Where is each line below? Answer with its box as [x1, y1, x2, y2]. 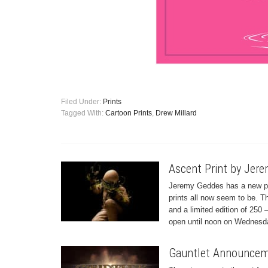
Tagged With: [61, 109, 105, 117]
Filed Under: [61, 98, 103, 106]
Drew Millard [156, 109, 197, 117]
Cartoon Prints [105, 109, 152, 117]
